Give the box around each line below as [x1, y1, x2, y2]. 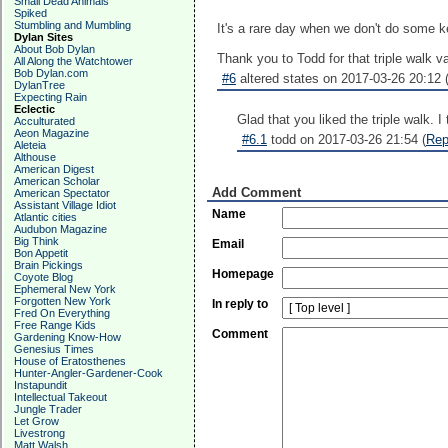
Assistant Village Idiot [14, 199, 116, 211]
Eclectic [14, 103, 55, 115]
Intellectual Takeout [14, 391, 107, 403]
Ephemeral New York [14, 283, 116, 295]
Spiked [14, 7, 47, 19]
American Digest [14, 163, 94, 175]
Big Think [14, 235, 59, 247]
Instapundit [14, 379, 67, 391]
